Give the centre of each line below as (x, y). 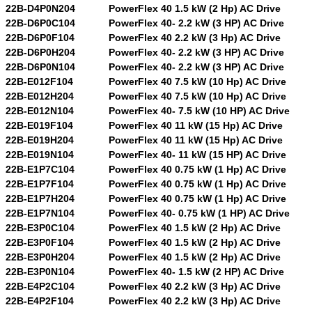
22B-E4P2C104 (40, 286)
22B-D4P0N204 (40, 8)
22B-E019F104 (39, 125)
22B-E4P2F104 (40, 301)
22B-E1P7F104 (40, 184)
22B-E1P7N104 (40, 213)
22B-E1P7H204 (40, 198)
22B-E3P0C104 (40, 227)
